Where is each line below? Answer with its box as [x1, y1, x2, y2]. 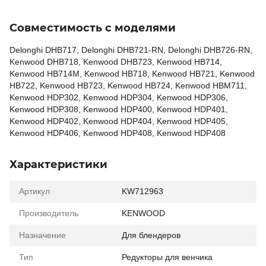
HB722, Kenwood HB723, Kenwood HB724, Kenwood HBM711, [9, 81, 247, 90]
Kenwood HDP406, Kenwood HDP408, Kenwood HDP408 [9, 128, 226, 138]
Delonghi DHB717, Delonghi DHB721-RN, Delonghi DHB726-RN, [9, 45, 252, 55]
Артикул [19, 186, 50, 196]
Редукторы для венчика [122, 252, 213, 262]
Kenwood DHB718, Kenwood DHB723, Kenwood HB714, [9, 57, 222, 66]
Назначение [19, 230, 66, 240]
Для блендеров [122, 230, 180, 240]
